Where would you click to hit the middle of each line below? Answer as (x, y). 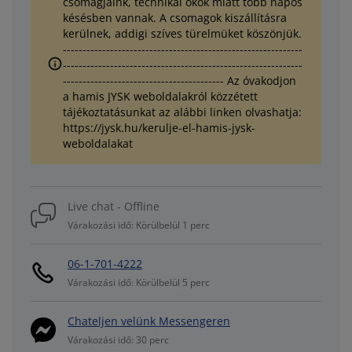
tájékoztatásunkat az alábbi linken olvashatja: (182, 112)
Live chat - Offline (114, 206)
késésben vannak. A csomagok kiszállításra (175, 18)
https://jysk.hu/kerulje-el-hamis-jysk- (159, 128)
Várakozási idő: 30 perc (118, 340)
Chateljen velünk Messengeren (149, 321)
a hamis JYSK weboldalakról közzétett (160, 96)
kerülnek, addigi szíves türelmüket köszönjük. (182, 33)
